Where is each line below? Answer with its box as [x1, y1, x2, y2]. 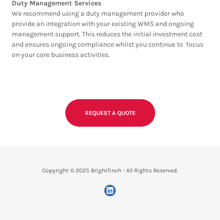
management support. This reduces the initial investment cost [12, 30, 202, 38]
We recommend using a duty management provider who [12, 9, 184, 18]
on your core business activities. [12, 51, 111, 59]
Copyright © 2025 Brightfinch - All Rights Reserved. [42, 167, 178, 174]
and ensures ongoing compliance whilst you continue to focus [12, 40, 203, 49]
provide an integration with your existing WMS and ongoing [12, 20, 194, 28]
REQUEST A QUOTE [84, 110, 136, 116]
